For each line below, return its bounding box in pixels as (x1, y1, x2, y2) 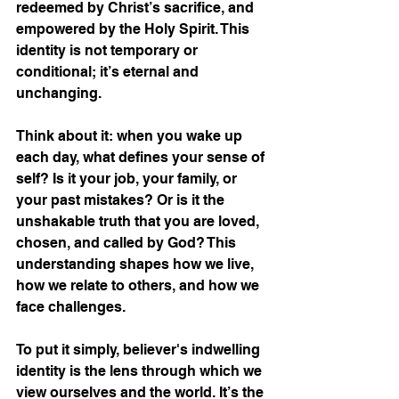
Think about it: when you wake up (16, 127, 246, 145)
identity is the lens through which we (16, 362, 265, 380)
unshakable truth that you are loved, (16, 213, 263, 231)
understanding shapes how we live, (16, 256, 257, 273)
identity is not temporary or (16, 42, 201, 60)
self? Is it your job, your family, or (16, 170, 240, 188)
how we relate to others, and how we (16, 277, 263, 295)
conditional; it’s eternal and (16, 63, 202, 81)
